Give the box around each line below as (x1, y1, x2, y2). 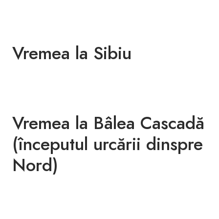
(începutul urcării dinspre (12, 131, 203, 156)
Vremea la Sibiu (12, 41, 131, 66)
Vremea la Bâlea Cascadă (12, 110, 204, 135)
